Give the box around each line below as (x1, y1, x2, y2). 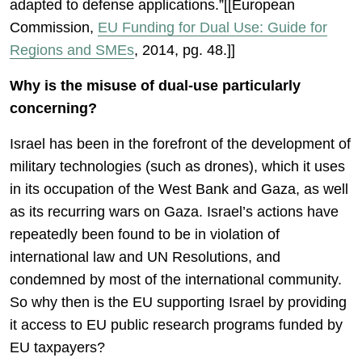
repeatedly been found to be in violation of (10, 226, 280, 242)
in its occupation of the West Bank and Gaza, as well (10, 181, 348, 197)
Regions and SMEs (10, 42, 134, 58)
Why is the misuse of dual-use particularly (10, 78, 301, 94)
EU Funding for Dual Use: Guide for (98, 19, 327, 36)
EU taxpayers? (10, 339, 105, 356)
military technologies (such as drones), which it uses (10, 158, 345, 175)
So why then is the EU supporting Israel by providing (10, 294, 347, 310)
